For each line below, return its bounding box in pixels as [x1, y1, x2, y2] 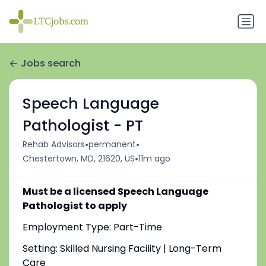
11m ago [138, 153, 170, 165]
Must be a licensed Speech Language [22, 184, 208, 198]
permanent [88, 138, 136, 151]
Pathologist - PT [22, 115, 143, 136]
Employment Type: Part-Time [22, 220, 162, 234]
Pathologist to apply [22, 198, 127, 213]
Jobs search [21, 56, 81, 71]
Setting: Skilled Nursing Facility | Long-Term [22, 241, 221, 255]
